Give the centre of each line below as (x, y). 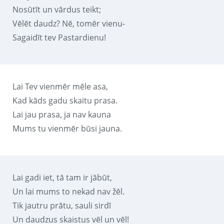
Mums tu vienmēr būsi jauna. (67, 128)
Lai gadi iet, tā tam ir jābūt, (62, 177)
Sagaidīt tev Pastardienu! (59, 37)
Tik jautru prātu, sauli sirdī (62, 205)
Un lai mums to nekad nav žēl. (68, 191)
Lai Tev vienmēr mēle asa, (60, 86)
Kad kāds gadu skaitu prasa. (65, 100)
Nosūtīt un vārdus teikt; (57, 9)
